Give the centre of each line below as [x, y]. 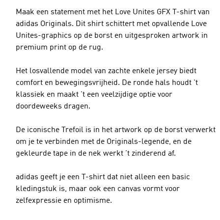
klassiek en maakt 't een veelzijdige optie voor [94, 95]
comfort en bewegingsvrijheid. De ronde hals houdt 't [107, 83]
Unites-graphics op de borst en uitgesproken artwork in [112, 36]
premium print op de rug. [59, 48]
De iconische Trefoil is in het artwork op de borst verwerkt [116, 130]
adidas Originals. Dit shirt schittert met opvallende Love [111, 24]
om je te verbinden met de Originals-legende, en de [104, 142]
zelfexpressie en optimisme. [64, 201]
